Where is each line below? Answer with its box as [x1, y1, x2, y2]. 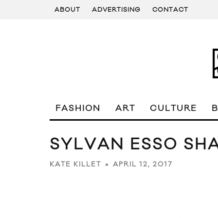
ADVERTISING [92, 6, 141, 14]
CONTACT [152, 6, 188, 14]
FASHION [55, 103, 101, 114]
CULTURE [150, 103, 197, 114]
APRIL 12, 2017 [113, 160, 173, 169]
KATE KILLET [50, 160, 101, 169]
